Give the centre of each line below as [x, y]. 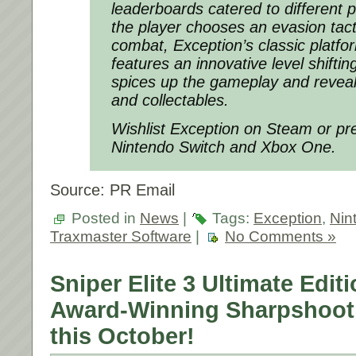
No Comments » [281, 237]
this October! [122, 337]
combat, [142, 46]
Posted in [104, 219]
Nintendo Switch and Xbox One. [224, 147]
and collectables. [170, 101]
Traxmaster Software [121, 237]
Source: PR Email [112, 190]
